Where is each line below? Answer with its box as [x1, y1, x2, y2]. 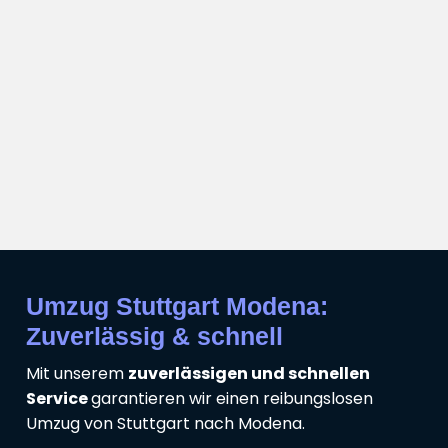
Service [26, 387, 91, 411]
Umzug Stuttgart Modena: [26, 292, 328, 321]
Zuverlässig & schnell [26, 322, 283, 351]
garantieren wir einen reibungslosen [91, 387, 373, 411]
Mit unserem [26, 362, 128, 386]
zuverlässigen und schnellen [128, 362, 370, 386]
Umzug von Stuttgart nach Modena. [26, 412, 305, 436]
